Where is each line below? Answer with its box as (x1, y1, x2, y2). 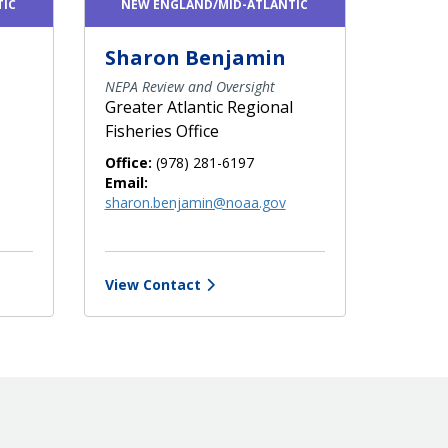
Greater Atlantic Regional (104, 95, 293, 118)
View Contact (104, 274, 201, 294)
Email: (104, 172, 148, 192)
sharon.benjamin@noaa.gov (104, 192, 286, 212)
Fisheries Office (104, 119, 219, 142)
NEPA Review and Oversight (104, 76, 275, 96)
